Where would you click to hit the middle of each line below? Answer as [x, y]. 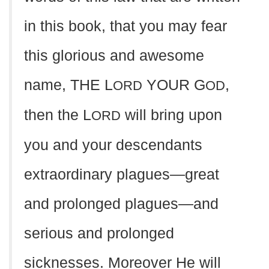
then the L [58, 115]
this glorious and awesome [114, 56]
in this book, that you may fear [125, 26]
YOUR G [174, 85]
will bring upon [171, 115]
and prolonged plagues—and [121, 204]
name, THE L [68, 85]
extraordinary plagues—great [122, 174]
